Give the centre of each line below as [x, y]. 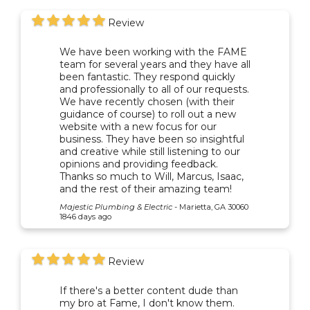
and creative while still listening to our [150, 151]
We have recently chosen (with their [147, 101]
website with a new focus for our [138, 126]
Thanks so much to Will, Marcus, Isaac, [152, 176]
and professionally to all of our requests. [154, 89]
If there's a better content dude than [149, 290]
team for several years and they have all [155, 64]
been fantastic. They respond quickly [147, 76]
